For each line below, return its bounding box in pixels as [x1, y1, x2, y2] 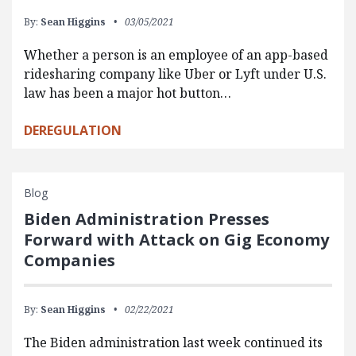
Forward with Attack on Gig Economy [24, 228, 329, 250]
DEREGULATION [24, 121, 122, 139]
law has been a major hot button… [24, 83, 231, 102]
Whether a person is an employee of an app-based [24, 45, 328, 64]
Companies [24, 249, 115, 271]
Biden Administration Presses [24, 207, 269, 230]
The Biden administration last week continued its [24, 333, 323, 351]
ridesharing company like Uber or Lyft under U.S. [24, 64, 327, 83]
